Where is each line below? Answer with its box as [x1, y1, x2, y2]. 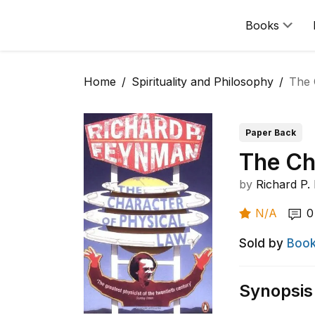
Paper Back [245, 127, 297, 138]
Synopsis [239, 281, 314, 301]
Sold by [239, 236, 284, 250]
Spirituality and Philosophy [131, 75, 274, 89]
